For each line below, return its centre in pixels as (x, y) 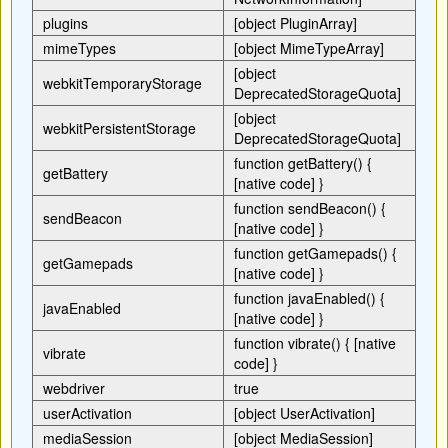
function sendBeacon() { (310, 208)
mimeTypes (79, 48)
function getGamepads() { (315, 253)
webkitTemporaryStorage (122, 83)
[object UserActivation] (306, 413)
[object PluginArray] (297, 23)
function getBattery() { (303, 163)
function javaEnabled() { (309, 298)
